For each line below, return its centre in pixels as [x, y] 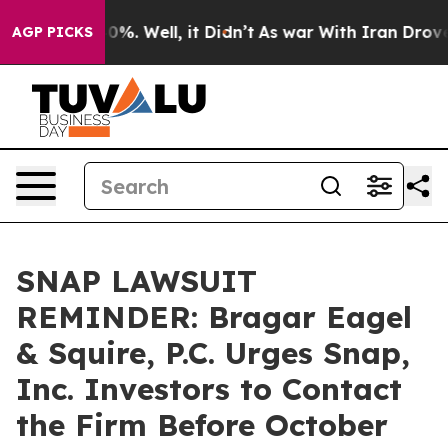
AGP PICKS [52, 32]
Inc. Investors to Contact [209, 389]
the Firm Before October [202, 425]
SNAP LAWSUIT [136, 281]
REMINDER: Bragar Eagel [214, 317]
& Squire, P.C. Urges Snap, [213, 353]
